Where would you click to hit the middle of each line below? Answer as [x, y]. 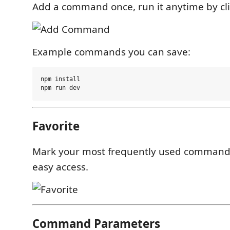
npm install [60, 79]
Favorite [56, 126]
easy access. [60, 167]
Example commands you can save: [111, 52]
